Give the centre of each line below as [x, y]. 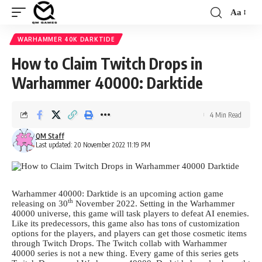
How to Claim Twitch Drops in [107, 63]
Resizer [243, 26]
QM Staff [50, 136]
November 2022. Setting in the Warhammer [154, 204]
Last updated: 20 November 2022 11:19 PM [93, 145]
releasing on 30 [40, 204]
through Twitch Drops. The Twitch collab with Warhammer [119, 243]
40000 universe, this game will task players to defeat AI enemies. [130, 213]
